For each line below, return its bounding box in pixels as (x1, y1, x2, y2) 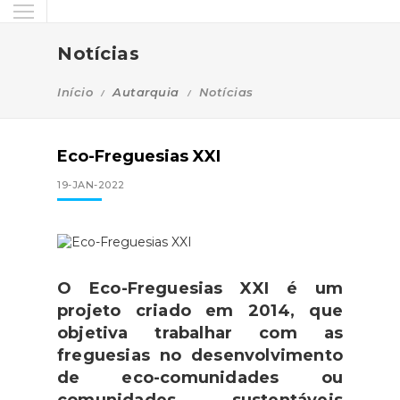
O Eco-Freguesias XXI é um (57, 279, 343, 298)
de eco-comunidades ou (57, 368, 343, 387)
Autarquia (112, 85, 179, 99)
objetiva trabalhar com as (57, 323, 343, 343)
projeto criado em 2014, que (57, 301, 343, 321)
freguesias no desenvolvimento (57, 346, 343, 365)
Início (57, 85, 93, 99)
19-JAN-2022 (57, 179, 125, 191)
